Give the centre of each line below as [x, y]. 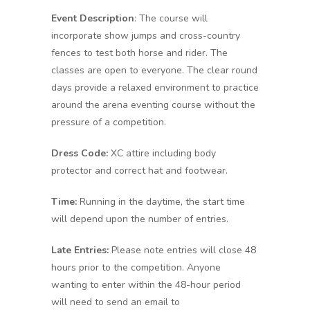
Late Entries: [81, 250]
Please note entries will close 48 [184, 250]
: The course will [171, 18]
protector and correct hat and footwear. [139, 171]
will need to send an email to [116, 302]
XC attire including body [162, 153]
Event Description [93, 18]
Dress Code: [80, 153]
